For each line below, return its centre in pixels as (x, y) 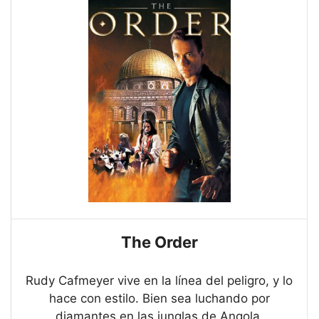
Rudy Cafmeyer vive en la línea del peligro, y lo (159, 281)
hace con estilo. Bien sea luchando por (159, 299)
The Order (159, 242)
